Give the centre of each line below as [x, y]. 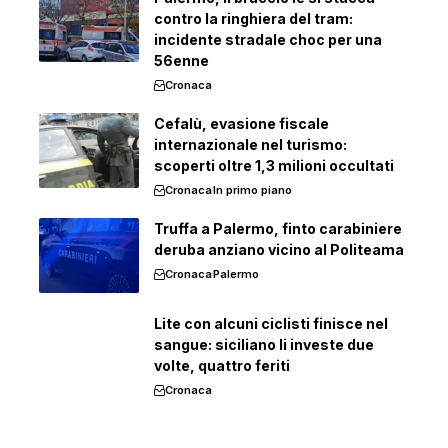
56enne [181, 60]
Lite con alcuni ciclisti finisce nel [271, 323]
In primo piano [252, 189]
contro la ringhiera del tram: [253, 18]
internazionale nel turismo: [250, 144]
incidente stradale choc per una [268, 39]
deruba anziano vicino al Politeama [279, 249]
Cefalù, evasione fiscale [241, 123]
